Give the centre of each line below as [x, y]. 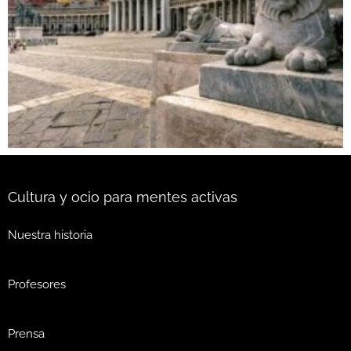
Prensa [26, 333]
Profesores [37, 284]
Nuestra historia [50, 235]
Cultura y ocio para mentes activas [123, 197]
